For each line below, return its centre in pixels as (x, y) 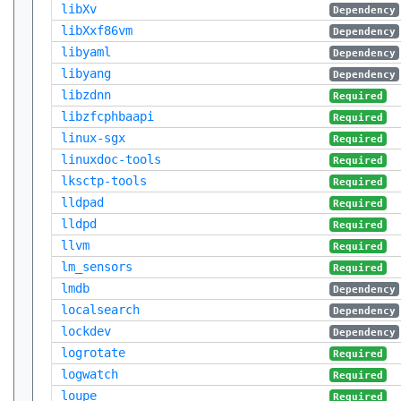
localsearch (100, 310)
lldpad (82, 202)
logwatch (90, 374)
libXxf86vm (97, 30)
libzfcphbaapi (107, 116)
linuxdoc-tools (111, 159)
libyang (86, 73)
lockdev (86, 331)
